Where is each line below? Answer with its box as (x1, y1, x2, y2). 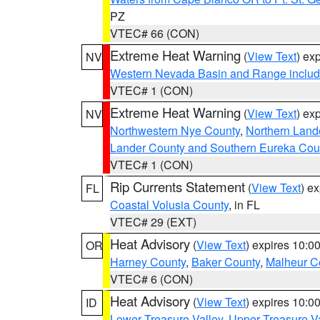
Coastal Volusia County (110, 196, 229, 213)
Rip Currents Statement (110, 177, 245, 196)
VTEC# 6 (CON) (110, 271, 193, 287)
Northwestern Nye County (110, 122, 240, 139)
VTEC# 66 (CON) (110, 25, 199, 41)
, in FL (229, 196, 260, 213)
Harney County (110, 254, 186, 270)
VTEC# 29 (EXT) (110, 214, 196, 230)
